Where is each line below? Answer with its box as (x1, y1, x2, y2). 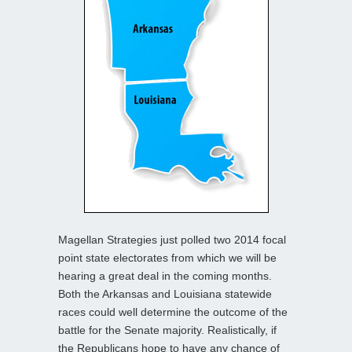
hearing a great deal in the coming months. (58, 269, 272, 282)
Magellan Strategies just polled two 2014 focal (58, 233, 286, 246)
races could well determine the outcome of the (58, 305, 288, 318)
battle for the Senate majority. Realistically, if (58, 323, 277, 336)
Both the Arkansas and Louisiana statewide (58, 287, 272, 300)
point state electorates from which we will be (58, 251, 277, 264)
